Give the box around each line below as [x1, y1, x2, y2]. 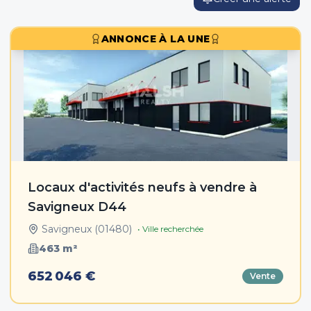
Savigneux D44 [28, 199, 126, 215]
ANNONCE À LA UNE [101, 33, 210, 45]
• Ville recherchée [137, 224, 203, 234]
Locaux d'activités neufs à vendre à [28, 180, 257, 195]
